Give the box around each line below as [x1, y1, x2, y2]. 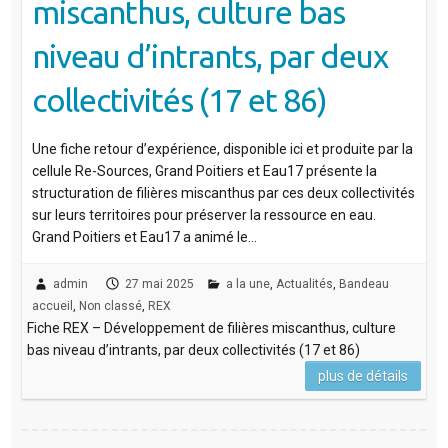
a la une [225, 277, 270, 292]
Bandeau [338, 277, 389, 292]
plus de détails [318, 368, 409, 385]
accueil [31, 299, 73, 314]
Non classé [78, 299, 142, 314]
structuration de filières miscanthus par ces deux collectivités [31, 185, 415, 202]
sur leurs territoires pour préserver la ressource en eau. [31, 207, 376, 224]
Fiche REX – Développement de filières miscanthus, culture [26, 320, 396, 337]
